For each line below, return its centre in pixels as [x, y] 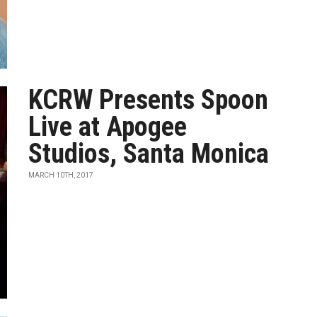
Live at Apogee [108, 127]
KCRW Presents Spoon [149, 100]
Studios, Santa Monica [149, 154]
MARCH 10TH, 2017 [61, 175]
